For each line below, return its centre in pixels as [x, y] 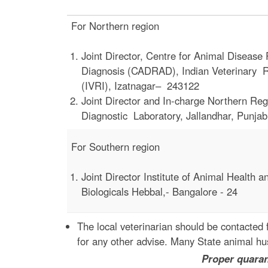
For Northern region [115, 25]
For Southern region [115, 146]
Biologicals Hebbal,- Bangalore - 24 [159, 192]
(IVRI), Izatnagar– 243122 [140, 86]
